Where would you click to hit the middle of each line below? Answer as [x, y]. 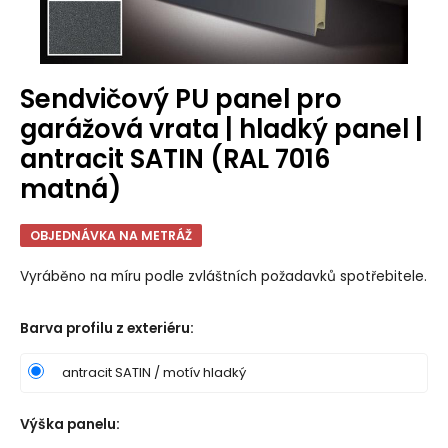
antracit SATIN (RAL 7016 [174, 159]
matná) [70, 189]
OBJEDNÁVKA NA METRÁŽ [110, 236]
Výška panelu [67, 424]
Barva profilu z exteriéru [104, 328]
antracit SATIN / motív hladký [153, 372]
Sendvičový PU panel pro [180, 99]
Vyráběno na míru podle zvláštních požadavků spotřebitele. [223, 276]
